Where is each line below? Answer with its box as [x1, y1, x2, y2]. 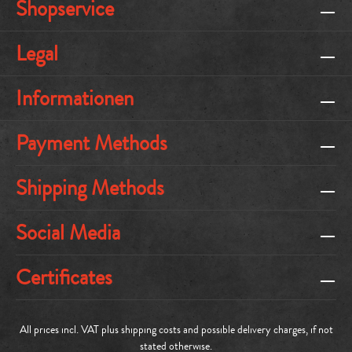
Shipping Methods [16, 173, 164, 203]
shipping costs [120, 321, 181, 337]
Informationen [16, 83, 134, 113]
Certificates [16, 262, 112, 292]
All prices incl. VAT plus [19, 321, 121, 337]
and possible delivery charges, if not [180, 321, 333, 337]
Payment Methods [16, 128, 167, 158]
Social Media [16, 218, 120, 247]
